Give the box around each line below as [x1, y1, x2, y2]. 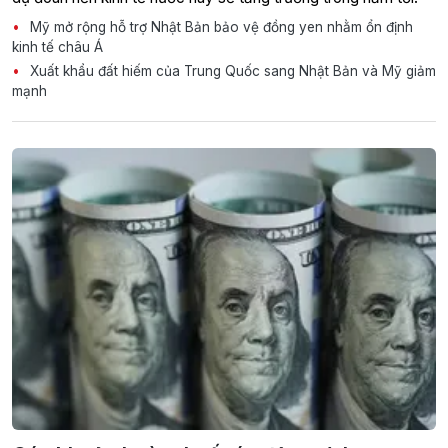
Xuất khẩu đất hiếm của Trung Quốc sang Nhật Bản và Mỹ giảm [26, 62, 436, 79]
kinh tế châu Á [12, 38, 103, 55]
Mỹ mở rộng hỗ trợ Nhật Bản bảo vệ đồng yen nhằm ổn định [26, 18, 413, 35]
